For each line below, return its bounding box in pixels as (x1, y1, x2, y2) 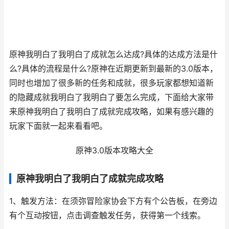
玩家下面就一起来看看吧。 (9, 121, 107, 131)
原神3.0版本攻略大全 (76, 146, 153, 155)
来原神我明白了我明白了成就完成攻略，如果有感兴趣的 (9, 107, 214, 117)
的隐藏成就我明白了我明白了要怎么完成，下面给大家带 (9, 93, 214, 102)
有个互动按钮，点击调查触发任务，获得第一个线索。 (9, 211, 205, 220)
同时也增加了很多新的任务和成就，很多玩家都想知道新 (9, 78, 214, 88)
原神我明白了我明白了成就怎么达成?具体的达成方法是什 (9, 50, 218, 59)
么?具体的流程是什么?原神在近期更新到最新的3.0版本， (9, 64, 218, 74)
